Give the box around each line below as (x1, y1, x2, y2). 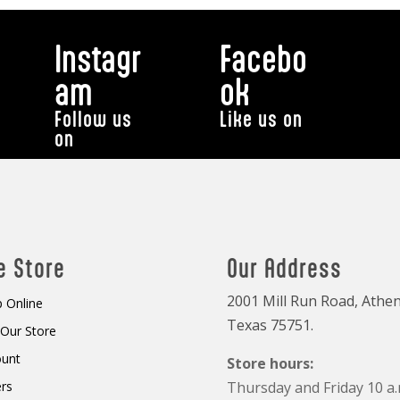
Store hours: (226, 353, 313, 373)
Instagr (54, 38, 142, 80)
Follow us (54, 106, 132, 132)
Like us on (220, 106, 304, 132)
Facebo (220, 38, 308, 80)
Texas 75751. (226, 314, 313, 335)
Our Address (226, 253, 342, 283)
